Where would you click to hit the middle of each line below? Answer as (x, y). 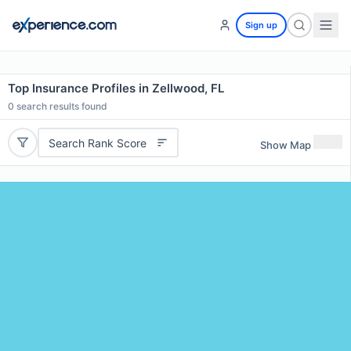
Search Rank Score (97, 143)
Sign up (261, 25)
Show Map (286, 145)
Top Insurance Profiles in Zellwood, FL (116, 88)
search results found (61, 106)
